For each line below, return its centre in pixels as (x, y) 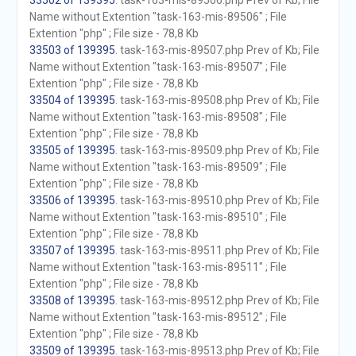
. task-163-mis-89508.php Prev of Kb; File (217, 100)
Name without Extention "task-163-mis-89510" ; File (158, 217)
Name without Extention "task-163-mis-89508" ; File (158, 117)
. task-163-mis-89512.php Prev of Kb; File (217, 300)
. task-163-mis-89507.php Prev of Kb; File (217, 50)
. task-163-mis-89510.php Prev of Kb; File (217, 200)
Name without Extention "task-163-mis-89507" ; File (158, 67)
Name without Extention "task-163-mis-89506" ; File (158, 17)
